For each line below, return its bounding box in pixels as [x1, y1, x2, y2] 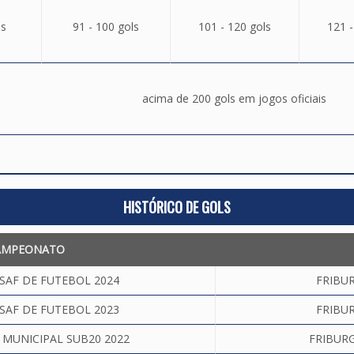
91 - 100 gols [72, 19, 139, 34]
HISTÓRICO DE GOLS [123, 197, 231, 217]
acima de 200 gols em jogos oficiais [141, 91, 326, 106]
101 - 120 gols [198, 19, 271, 34]
